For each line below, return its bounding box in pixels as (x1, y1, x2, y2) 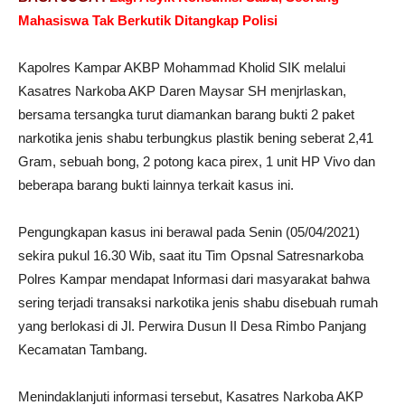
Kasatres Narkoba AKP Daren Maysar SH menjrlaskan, (18, 83, 346, 99)
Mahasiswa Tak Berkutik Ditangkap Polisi (18, 13, 278, 29)
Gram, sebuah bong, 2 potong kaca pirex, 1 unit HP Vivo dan (18, 154, 375, 170)
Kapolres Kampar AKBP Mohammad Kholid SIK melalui (18, 60, 345, 76)
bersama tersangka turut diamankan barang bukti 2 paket (18, 107, 354, 123)
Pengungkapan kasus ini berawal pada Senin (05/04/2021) (18, 224, 360, 240)
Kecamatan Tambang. (18, 342, 147, 358)
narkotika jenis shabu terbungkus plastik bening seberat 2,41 (18, 130, 373, 146)
